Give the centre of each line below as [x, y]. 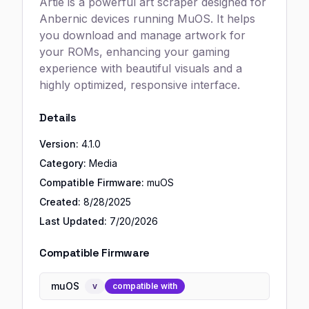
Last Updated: [73, 221]
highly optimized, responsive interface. [140, 85]
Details [58, 118]
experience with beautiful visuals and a [141, 68]
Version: [59, 144]
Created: [60, 202]
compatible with [145, 286]
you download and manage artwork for [142, 35]
